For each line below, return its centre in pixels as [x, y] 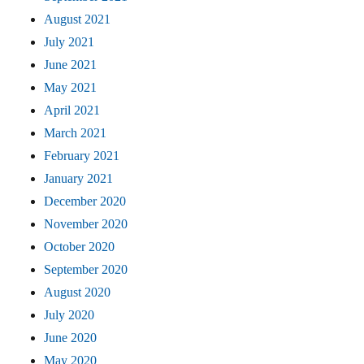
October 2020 [80, 247]
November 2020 [86, 224]
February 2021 [82, 156]
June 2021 [71, 65]
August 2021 [78, 19]
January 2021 [79, 179]
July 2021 [69, 42]
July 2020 [69, 315]
